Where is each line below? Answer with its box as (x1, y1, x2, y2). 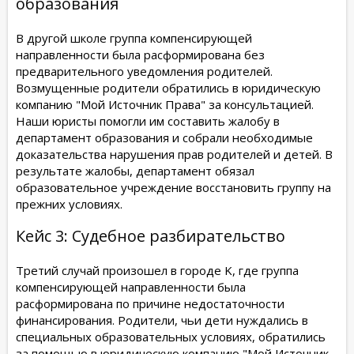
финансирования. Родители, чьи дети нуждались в (16, 311, 308, 328)
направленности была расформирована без (16, 46, 265, 62)
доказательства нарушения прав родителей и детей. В (16, 145, 333, 162)
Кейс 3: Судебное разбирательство (16, 224, 285, 247)
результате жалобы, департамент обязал (16, 162, 254, 179)
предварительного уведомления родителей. (16, 62, 273, 79)
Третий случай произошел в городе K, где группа (16, 262, 299, 278)
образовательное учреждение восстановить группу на (16, 179, 331, 195)
